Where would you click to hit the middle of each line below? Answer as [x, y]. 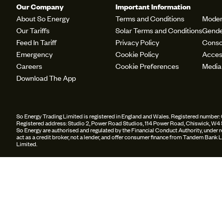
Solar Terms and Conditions [159, 30]
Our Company [40, 6]
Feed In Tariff [36, 42]
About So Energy [43, 18]
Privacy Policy [137, 42]
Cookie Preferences [147, 66]
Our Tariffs [33, 30]
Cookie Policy [137, 54]
